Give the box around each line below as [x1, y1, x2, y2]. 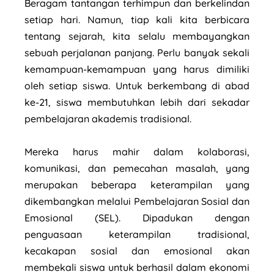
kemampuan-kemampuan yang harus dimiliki [24, 62, 250, 75]
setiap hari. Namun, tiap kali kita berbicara [24, 13, 250, 26]
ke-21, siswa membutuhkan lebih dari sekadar [24, 95, 250, 108]
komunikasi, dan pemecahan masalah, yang [24, 161, 250, 174]
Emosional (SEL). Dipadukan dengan [24, 211, 250, 224]
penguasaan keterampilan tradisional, [24, 228, 250, 240]
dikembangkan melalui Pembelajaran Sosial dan [24, 194, 250, 207]
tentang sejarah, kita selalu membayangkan [24, 29, 250, 42]
